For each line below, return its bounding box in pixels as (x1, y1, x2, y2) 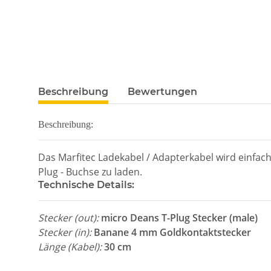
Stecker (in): (38, 225, 91, 239)
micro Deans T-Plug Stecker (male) (99, 211, 258, 224)
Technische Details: (38, 178, 134, 191)
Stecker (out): (38, 211, 99, 224)
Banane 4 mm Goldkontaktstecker (91, 225, 251, 239)
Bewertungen (128, 85, 197, 97)
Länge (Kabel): (38, 240, 102, 253)
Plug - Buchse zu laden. (38, 165, 142, 178)
